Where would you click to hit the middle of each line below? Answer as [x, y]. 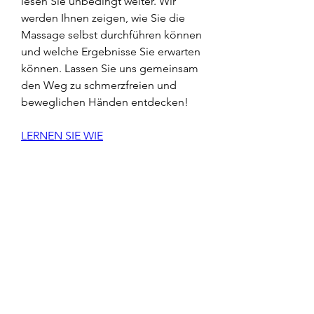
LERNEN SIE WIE [62, 135]
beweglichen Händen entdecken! [105, 102]
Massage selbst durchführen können [111, 34]
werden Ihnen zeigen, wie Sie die [103, 18]
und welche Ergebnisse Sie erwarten [111, 51]
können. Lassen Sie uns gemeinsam [110, 68]
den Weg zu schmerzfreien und [99, 85]
